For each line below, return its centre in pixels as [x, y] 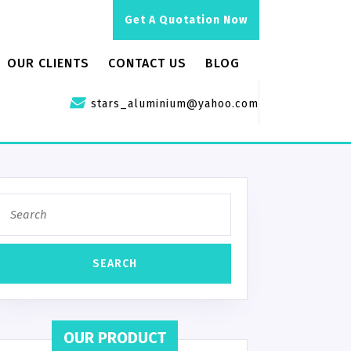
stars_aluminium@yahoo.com [175, 104]
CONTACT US [147, 63]
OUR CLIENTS [48, 63]
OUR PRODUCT [114, 338]
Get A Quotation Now [186, 20]
